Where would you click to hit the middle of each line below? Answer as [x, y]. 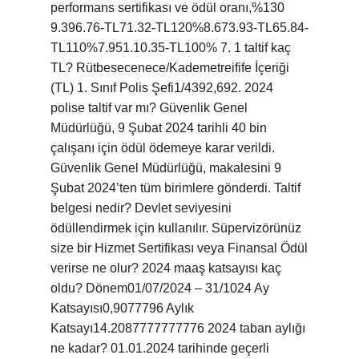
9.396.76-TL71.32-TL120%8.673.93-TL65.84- [179, 28]
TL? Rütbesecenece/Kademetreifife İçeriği [170, 68]
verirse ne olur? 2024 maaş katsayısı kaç [166, 268]
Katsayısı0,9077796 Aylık [122, 308]
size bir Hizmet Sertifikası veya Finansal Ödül [179, 248]
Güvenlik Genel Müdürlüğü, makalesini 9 [166, 168]
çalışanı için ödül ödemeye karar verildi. [163, 148]
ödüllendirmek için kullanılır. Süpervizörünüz [176, 228]
